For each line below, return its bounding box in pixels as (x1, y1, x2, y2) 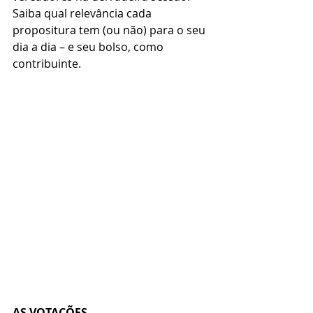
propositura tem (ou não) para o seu (13, 22, 208, 38)
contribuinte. (13, 55, 81, 71)
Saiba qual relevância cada (13, 5, 154, 21)
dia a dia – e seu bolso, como (13, 38, 166, 54)
